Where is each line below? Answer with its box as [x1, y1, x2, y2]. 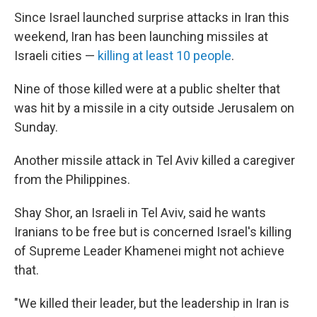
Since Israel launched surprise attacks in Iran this [14, 10, 289, 25]
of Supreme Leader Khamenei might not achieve [14, 243, 284, 258]
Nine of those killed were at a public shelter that [14, 81, 280, 96]
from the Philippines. [14, 172, 130, 187]
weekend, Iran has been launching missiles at [14, 29, 268, 44]
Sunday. [14, 120, 58, 134]
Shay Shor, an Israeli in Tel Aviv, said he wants [14, 205, 266, 220]
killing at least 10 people [98, 48, 231, 63]
